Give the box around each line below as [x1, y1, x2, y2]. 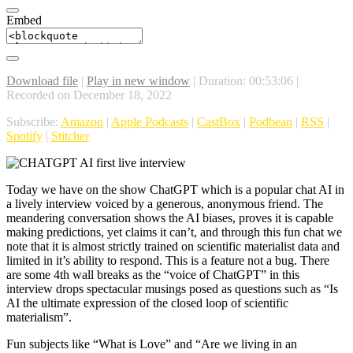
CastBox [197, 115, 240, 129]
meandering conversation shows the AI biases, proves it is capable [6, 211, 333, 225]
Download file [6, 74, 78, 88]
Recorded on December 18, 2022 [6, 88, 172, 102]
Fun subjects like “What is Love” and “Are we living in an [6, 337, 297, 351]
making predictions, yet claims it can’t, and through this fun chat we [6, 225, 342, 240]
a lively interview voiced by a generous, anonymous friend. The [6, 197, 323, 211]
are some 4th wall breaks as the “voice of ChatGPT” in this [6, 268, 299, 282]
